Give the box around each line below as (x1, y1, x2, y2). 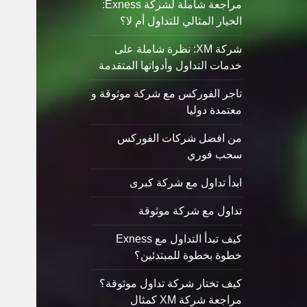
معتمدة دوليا (186, 104, 242, 116)
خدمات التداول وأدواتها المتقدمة (98, 60, 242, 72)
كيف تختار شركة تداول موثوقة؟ (99, 278, 242, 290)
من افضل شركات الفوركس (116, 132, 242, 145)
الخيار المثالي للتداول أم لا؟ (119, 15, 242, 27)
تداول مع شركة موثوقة (138, 205, 242, 217)
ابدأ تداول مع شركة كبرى (129, 177, 242, 189)
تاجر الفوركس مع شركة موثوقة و (90, 88, 242, 100)
